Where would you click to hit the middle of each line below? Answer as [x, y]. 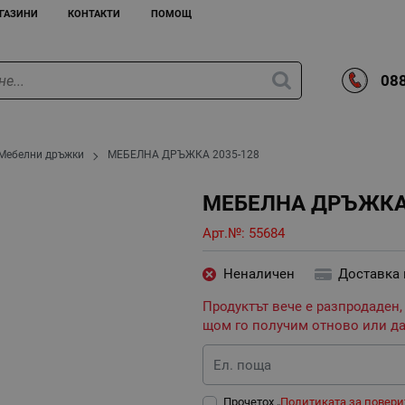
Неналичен [259, 274]
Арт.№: [226, 233]
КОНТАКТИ [94, 14]
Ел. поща [243, 365]
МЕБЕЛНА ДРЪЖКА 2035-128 [184, 155]
